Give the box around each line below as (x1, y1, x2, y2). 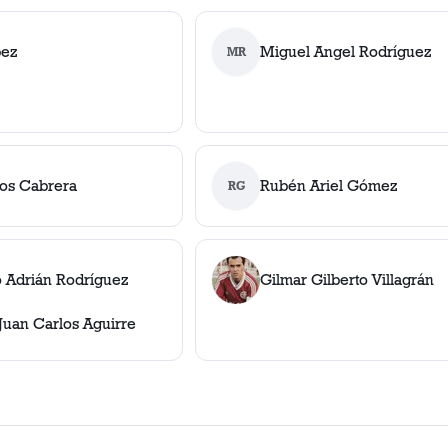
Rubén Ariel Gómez (260, 176, 398, 195)
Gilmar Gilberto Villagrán (260, 270, 434, 289)
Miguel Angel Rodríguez (260, 42, 432, 61)
